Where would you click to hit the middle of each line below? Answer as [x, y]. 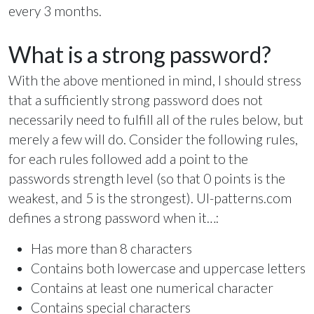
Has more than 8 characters [111, 248]
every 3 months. [55, 11]
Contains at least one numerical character [152, 287]
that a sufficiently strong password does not [136, 100]
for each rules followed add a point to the [128, 158]
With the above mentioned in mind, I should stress [155, 80]
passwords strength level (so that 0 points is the [147, 178]
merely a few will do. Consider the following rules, [153, 139]
